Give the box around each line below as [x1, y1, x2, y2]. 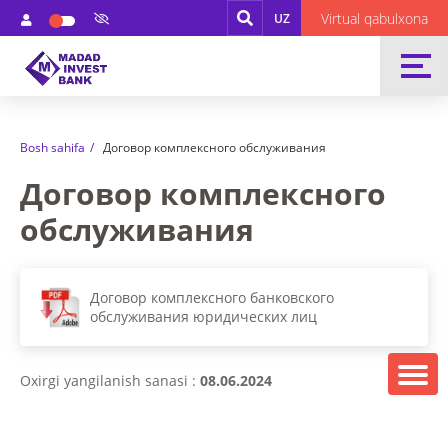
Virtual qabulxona [321, 8, 428, 28]
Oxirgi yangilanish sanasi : [20, 371, 200, 391]
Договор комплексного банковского [90, 288, 334, 308]
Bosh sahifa [20, 139, 85, 157]
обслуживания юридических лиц [90, 307, 317, 327]
